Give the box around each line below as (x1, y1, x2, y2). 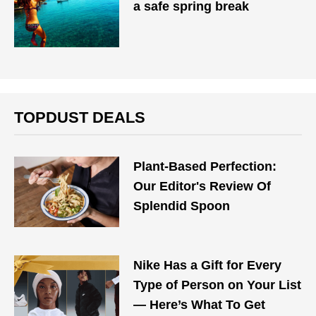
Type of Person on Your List (133, 278, 302, 292)
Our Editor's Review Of (133, 179, 272, 193)
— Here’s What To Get (133, 298, 266, 312)
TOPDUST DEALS (14, 109, 145, 126)
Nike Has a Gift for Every (133, 258, 282, 272)
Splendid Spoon (133, 199, 231, 213)
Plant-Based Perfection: (133, 159, 277, 174)
